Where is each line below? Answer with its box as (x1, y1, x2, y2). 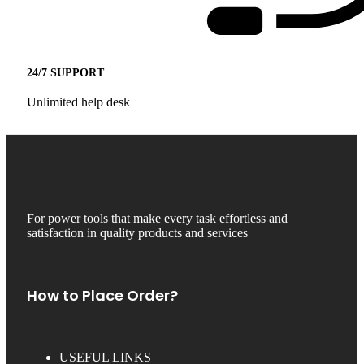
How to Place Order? (27, 284, 178, 305)
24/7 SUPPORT (27, 67, 104, 80)
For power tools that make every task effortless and (27, 210, 288, 225)
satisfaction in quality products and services (27, 225, 248, 240)
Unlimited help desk (27, 94, 130, 109)
